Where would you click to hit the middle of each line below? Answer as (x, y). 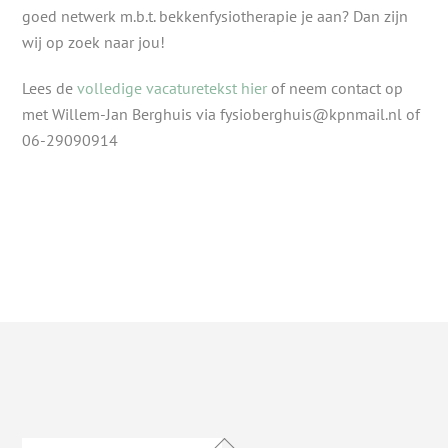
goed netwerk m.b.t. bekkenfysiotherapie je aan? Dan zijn (215, 15)
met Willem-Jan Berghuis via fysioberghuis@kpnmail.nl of (221, 114)
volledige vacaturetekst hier (172, 88)
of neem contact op (335, 88)
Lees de (50, 88)
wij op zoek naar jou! (94, 41)
